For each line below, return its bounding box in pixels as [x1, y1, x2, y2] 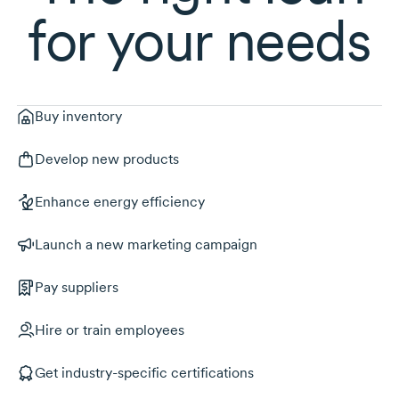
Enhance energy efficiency [34, 192, 205, 210]
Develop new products [34, 150, 179, 167]
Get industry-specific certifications [34, 363, 254, 381]
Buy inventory [34, 107, 122, 125]
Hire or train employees [34, 321, 184, 338]
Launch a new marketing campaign [34, 235, 257, 253]
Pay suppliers [34, 278, 118, 296]
